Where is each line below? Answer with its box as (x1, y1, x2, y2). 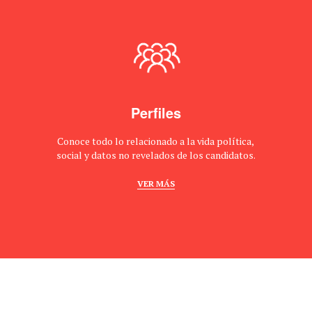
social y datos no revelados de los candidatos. (56, 148, 256, 162)
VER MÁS (136, 178, 175, 189)
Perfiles (130, 102, 181, 123)
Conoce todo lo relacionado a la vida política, (57, 134, 255, 148)
